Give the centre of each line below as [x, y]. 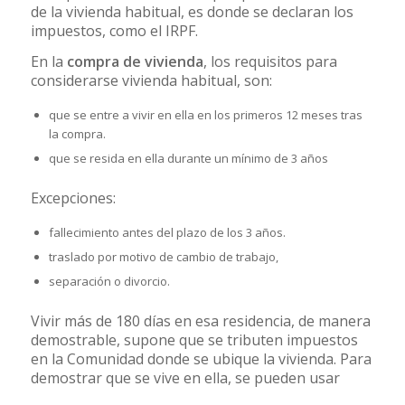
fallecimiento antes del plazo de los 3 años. [167, 232]
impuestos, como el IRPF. [114, 30]
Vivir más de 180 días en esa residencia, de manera [200, 320]
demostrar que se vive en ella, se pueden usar [185, 377]
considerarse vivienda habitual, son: [151, 81]
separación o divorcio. [109, 281]
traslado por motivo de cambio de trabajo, [163, 256]
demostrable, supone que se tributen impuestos [194, 339]
